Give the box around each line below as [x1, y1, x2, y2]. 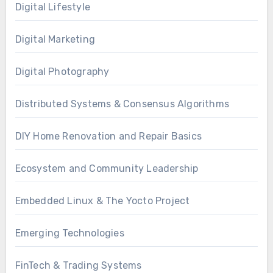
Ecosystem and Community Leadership [15, 163, 199, 175]
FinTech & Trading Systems [15, 260, 142, 272]
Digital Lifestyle [15, 1, 90, 13]
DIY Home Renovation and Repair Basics [15, 130, 202, 143]
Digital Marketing [15, 34, 95, 46]
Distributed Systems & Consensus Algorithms [15, 98, 229, 110]
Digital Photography [15, 66, 110, 78]
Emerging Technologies [15, 227, 124, 239]
